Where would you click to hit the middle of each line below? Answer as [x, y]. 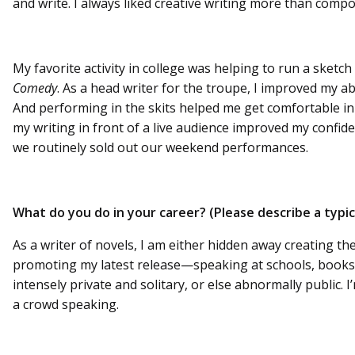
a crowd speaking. [66, 304]
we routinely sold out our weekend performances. [160, 147]
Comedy [35, 88]
